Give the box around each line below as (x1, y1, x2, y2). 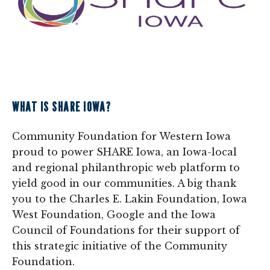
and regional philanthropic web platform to (12, 161, 240, 174)
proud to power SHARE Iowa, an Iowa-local (12, 145, 237, 158)
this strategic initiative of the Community (12, 239, 227, 252)
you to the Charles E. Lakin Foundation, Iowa (12, 192, 247, 205)
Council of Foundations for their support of (12, 224, 240, 236)
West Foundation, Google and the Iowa (12, 208, 216, 221)
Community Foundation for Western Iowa (12, 130, 231, 142)
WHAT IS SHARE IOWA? (12, 98, 111, 115)
